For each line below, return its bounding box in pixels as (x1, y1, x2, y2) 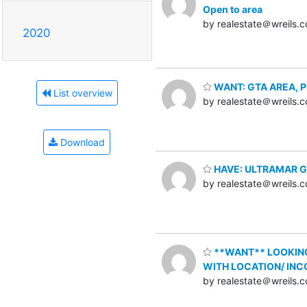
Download (58, 136, 105, 149)
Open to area (203, 3, 262, 16)
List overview (50, 87, 112, 99)
